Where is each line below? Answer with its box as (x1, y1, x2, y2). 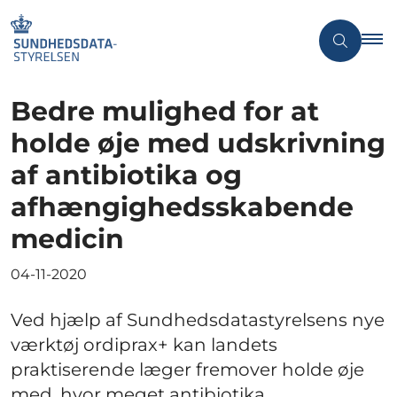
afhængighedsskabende (11, 190, 354, 223)
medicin (11, 222, 124, 255)
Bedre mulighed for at (11, 94, 319, 128)
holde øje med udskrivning (11, 126, 385, 160)
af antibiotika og (11, 158, 242, 191)
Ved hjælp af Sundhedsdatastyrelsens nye (11, 308, 385, 331)
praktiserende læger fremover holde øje (11, 358, 364, 380)
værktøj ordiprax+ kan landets (11, 333, 277, 355)
